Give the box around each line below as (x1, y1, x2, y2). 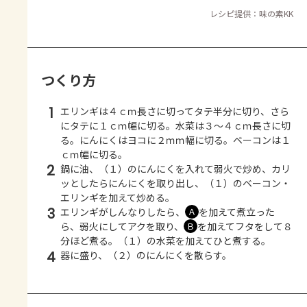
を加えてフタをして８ (197, 219, 293, 233)
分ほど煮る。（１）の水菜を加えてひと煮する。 (60, 233, 271, 247)
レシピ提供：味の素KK (210, 7, 293, 19)
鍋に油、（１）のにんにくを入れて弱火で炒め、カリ (60, 161, 291, 175)
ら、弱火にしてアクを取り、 (60, 219, 184, 233)
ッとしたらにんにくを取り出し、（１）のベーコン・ (60, 175, 291, 190)
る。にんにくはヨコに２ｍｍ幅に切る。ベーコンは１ (60, 132, 291, 147)
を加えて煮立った (199, 204, 275, 219)
